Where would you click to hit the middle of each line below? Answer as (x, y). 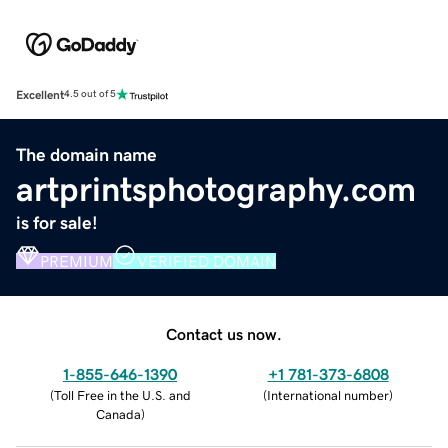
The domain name (86, 154)
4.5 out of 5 (90, 94)
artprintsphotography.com (216, 188)
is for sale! (57, 222)
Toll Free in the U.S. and (122, 395)
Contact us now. (224, 333)
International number (328, 395)
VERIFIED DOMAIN (206, 260)
